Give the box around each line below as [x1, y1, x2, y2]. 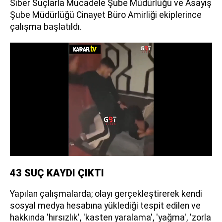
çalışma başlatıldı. [10, 21, 82, 32]
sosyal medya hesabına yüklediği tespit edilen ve [10, 201, 201, 211]
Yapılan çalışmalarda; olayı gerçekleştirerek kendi [10, 189, 202, 199]
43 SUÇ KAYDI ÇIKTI [10, 167, 104, 179]
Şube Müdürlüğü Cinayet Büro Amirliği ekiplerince [10, 9, 202, 20]
